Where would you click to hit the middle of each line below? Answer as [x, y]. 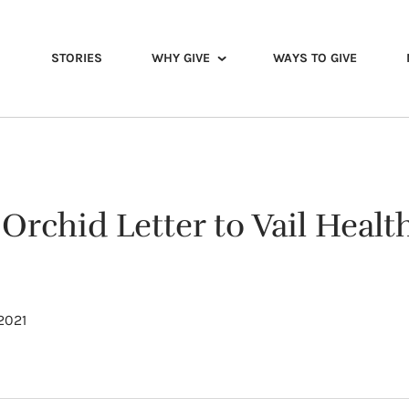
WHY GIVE [181, 58]
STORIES [77, 58]
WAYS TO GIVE [315, 58]
